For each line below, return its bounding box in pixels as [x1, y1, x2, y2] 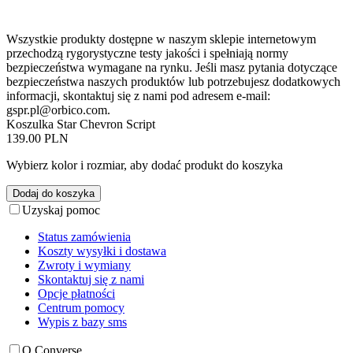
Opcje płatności [38, 286, 115, 300]
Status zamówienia [38, 229, 131, 243]
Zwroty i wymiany [38, 258, 131, 272]
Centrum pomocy [38, 300, 124, 314]
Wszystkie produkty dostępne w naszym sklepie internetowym [6, 32, 316, 46]
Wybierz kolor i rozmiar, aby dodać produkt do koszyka [6, 158, 283, 172]
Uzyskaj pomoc [22, 203, 100, 217]
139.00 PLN [6, 131, 69, 145]
